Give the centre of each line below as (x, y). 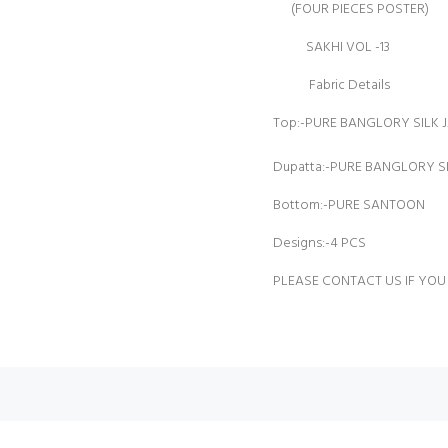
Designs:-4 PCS (319, 243)
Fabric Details (331, 85)
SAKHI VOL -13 (331, 47)
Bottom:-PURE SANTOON (349, 205)
